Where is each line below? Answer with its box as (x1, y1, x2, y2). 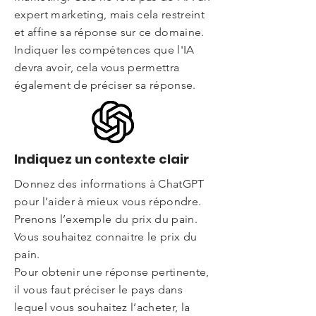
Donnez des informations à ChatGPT (14, 177, 205, 190)
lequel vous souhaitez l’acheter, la (14, 300, 190, 314)
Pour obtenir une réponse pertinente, (14, 265, 209, 279)
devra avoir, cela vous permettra (14, 61, 180, 74)
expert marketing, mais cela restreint (14, 8, 205, 21)
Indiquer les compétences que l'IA (14, 43, 195, 56)
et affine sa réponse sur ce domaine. (14, 25, 205, 39)
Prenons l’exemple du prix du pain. (14, 212, 197, 226)
